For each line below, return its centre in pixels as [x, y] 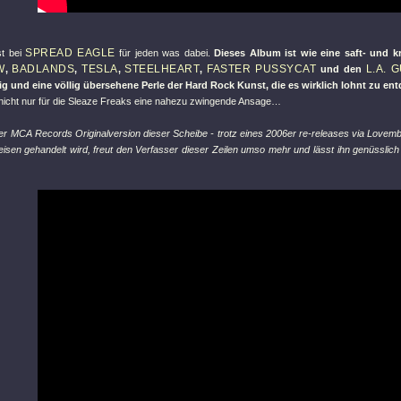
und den [341, 69]
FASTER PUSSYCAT [262, 69]
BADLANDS [43, 69]
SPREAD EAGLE [70, 53]
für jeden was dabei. [165, 53]
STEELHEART [162, 69]
